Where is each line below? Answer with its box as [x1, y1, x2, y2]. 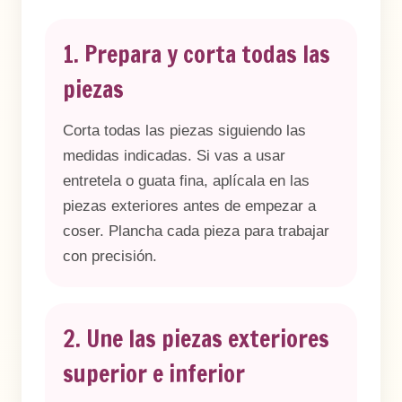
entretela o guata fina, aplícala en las [63, 172, 310, 189]
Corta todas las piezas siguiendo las [63, 122, 306, 139]
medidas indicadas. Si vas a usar [63, 147, 285, 164]
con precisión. [63, 248, 157, 265]
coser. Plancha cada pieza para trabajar [63, 223, 329, 240]
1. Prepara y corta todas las [63, 38, 330, 71]
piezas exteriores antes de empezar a [63, 197, 316, 214]
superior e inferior [63, 357, 245, 390]
